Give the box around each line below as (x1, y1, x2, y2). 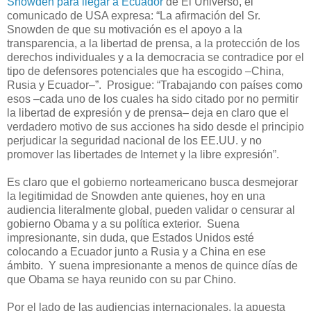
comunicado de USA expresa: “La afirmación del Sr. (7, 9, 260, 22)
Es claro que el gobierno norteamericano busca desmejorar (7, 176, 298, 188)
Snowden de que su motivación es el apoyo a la (7, 23, 242, 35)
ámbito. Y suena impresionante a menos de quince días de (7, 259, 298, 271)
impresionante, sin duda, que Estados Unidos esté (7, 231, 254, 244)
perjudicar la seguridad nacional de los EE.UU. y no (7, 134, 262, 146)
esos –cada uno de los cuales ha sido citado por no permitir (7, 92, 299, 105)
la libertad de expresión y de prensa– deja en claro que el (7, 106, 289, 119)
